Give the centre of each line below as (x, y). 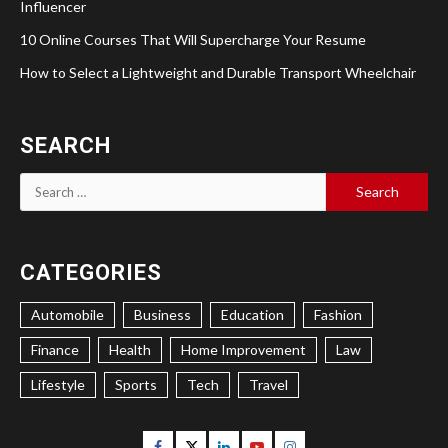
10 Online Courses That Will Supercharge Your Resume (193, 39)
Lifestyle (58, 384)
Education (252, 314)
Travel (268, 384)
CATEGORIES (91, 272)
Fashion (338, 314)
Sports (136, 384)
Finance (55, 349)
